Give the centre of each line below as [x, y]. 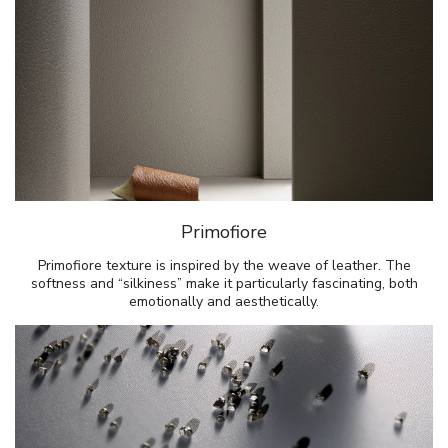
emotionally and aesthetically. [224, 302]
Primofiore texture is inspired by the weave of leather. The [224, 266]
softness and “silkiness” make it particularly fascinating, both [224, 284]
